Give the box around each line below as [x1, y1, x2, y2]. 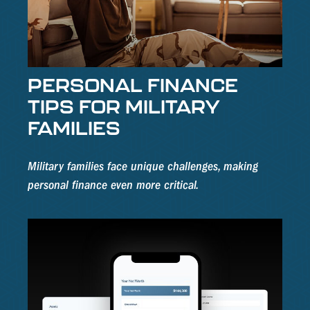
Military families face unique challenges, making [28, 159, 258, 174]
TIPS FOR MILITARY [28, 95, 219, 118]
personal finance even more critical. [28, 178, 199, 193]
